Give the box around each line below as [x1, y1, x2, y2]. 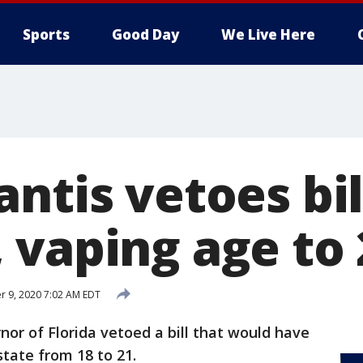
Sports [23, 25, 70, 44]
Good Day [112, 25, 179, 44]
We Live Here [221, 25, 315, 44]
